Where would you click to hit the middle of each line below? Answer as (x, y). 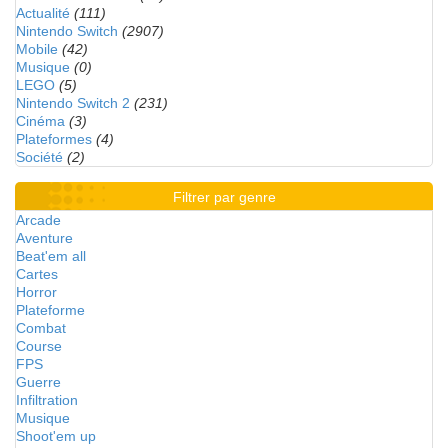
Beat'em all (51, 256)
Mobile (37, 49)
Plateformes (54, 139)
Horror (36, 292)
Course (39, 346)
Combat (41, 328)
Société (39, 157)
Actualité (43, 13)
